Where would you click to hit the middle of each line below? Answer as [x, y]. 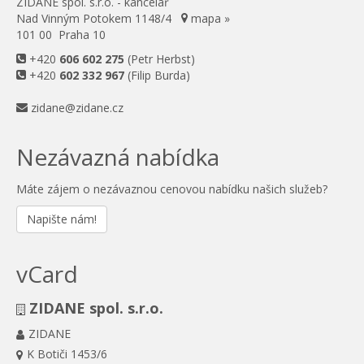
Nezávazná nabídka [118, 157]
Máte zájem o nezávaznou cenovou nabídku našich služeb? [172, 189]
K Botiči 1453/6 [67, 354]
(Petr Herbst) [160, 59]
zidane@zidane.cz [77, 108]
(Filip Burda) [157, 76]
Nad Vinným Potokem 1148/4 [99, 19]
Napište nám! [62, 219]
